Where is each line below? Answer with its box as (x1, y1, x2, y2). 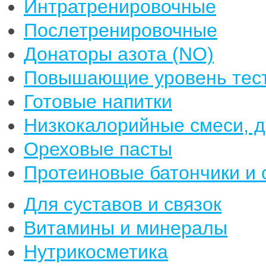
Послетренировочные (24, 20, 217, 41)
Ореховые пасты (24, 138, 172, 160)
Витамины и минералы (24, 217, 227, 239)
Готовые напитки (24, 91, 172, 112)
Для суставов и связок (24, 194, 221, 215)
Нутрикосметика (24, 241, 168, 262)
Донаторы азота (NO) (24, 43, 214, 65)
